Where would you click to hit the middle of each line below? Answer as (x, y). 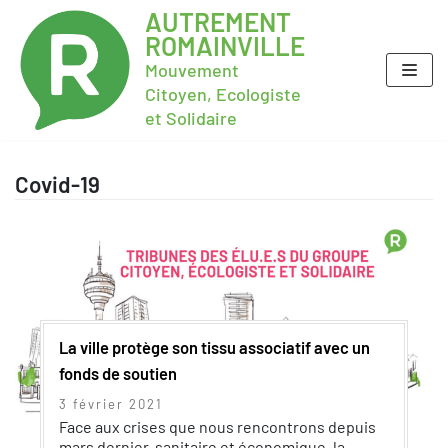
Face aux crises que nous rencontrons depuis (217, 426)
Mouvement (192, 70)
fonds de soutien (118, 373)
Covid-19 (57, 184)
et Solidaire (191, 118)
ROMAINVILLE (225, 45)
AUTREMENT (218, 21)
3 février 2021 (111, 404)
